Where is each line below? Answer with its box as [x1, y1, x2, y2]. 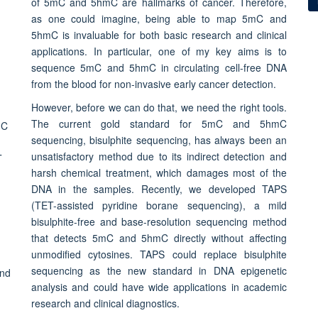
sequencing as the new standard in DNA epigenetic [31, 263, 287, 278]
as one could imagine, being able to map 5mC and [31, 11, 287, 26]
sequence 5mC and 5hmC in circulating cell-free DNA [31, 60, 287, 75]
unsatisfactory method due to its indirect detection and [31, 148, 287, 163]
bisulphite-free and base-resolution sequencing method [31, 214, 287, 229]
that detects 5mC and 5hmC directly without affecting [31, 230, 287, 245]
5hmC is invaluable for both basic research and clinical [31, 27, 287, 42]
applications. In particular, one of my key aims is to [31, 43, 287, 58]
